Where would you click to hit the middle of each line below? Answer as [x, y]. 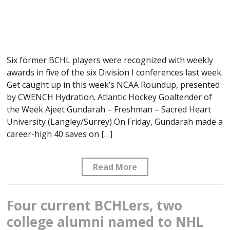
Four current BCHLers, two [95, 205]
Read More [115, 167]
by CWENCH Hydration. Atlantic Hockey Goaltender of [110, 97]
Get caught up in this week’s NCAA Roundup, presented [113, 84]
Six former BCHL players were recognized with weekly [110, 60]
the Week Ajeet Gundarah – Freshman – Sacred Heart [109, 109]
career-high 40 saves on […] [60, 134]
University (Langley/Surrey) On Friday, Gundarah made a [115, 121]
